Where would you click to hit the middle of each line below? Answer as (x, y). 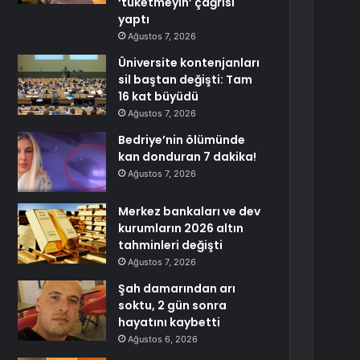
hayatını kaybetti (170, 322)
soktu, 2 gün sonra (173, 305)
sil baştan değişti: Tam (186, 80)
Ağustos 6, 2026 (163, 339)
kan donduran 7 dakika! (188, 157)
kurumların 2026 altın (181, 228)
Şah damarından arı (177, 288)
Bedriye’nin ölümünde (182, 140)
